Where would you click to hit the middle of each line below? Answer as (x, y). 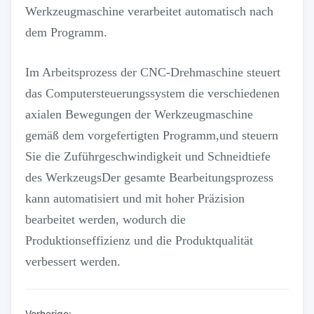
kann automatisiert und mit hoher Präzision (135, 198)
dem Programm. (66, 32)
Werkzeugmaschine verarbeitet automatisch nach (149, 11)
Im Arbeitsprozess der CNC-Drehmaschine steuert (153, 72)
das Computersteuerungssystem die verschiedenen (152, 93)
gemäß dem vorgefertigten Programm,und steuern (152, 135)
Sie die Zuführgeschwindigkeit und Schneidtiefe (148, 156)
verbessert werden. (73, 261)
